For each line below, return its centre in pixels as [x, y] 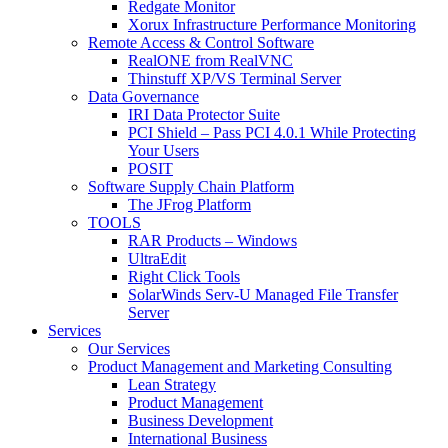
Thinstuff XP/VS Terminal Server [234, 78]
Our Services [129, 348]
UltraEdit [157, 258]
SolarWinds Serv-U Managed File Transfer [263, 294]
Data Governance [143, 96]
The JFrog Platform [189, 204]
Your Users [163, 150]
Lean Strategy [172, 384]
